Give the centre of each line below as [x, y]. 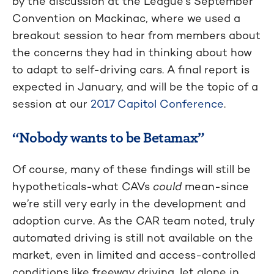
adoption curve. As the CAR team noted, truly [133, 220]
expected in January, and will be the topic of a [135, 86]
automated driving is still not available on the [133, 237]
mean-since [215, 186]
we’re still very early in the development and [129, 203]
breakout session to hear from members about [136, 35]
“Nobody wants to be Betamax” [108, 136]
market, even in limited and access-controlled [134, 254]
